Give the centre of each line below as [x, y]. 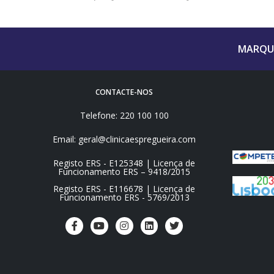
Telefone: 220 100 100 [124, 115]
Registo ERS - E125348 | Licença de [124, 163]
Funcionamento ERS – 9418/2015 [124, 171]
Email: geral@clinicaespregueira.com [124, 139]
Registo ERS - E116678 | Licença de [124, 188]
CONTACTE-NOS [124, 92]
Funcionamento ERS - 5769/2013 [124, 197]
